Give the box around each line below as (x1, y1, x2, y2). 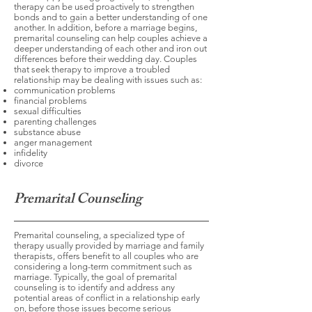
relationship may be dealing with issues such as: (14, 75, 202, 85)
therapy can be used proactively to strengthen (14, 1, 194, 12)
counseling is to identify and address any (14, 282, 175, 292)
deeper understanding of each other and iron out (14, 43, 207, 54)
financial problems (14, 95, 87, 106)
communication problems (14, 85, 116, 95)
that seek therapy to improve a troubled (14, 64, 170, 75)
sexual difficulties (14, 106, 81, 116)
